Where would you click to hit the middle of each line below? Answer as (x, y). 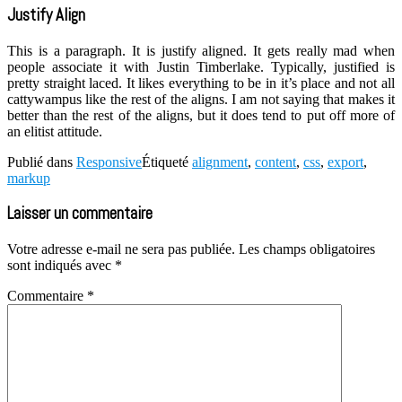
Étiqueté (167, 162)
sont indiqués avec (61, 266)
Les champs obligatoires (307, 249)
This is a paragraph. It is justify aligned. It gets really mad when (201, 50)
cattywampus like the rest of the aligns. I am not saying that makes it (201, 99)
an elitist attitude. (55, 131)
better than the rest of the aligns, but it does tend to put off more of (201, 115)
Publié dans (42, 162)
